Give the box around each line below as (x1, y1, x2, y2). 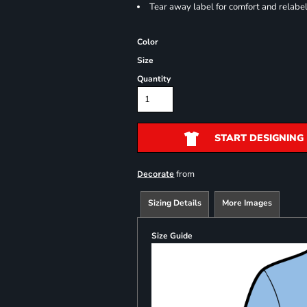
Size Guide (151, 230, 193, 241)
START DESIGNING (214, 132, 304, 145)
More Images (222, 197, 273, 208)
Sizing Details (148, 197, 202, 208)
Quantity (137, 73, 171, 84)
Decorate (137, 169, 175, 179)
